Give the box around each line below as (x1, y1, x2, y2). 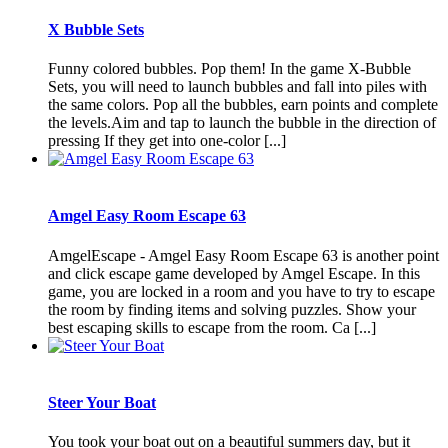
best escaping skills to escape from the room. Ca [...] (48, 318, 376, 336)
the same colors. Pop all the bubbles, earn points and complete (48, 96, 438, 114)
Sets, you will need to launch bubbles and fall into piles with (48, 78, 427, 96)
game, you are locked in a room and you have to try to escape (48, 282, 435, 300)
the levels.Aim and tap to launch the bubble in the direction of (48, 114, 436, 132)
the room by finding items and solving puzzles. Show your (48, 300, 416, 318)
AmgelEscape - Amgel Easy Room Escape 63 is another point (48, 246, 439, 264)
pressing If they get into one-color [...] (48, 132, 286, 150)
